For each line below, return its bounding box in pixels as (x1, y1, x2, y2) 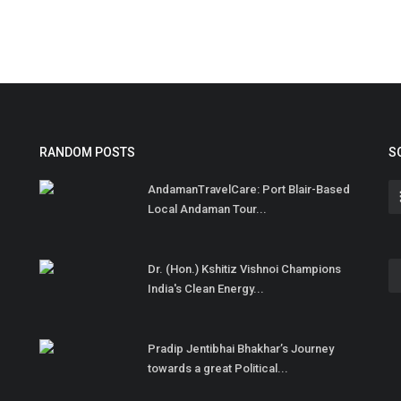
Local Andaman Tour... (148, 202, 267, 217)
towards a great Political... (148, 362, 288, 376)
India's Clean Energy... (148, 282, 264, 296)
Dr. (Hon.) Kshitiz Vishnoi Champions (148, 262, 341, 277)
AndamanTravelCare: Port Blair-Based (148, 183, 350, 197)
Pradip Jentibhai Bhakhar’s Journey (148, 342, 334, 356)
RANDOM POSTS (39, 145, 135, 160)
